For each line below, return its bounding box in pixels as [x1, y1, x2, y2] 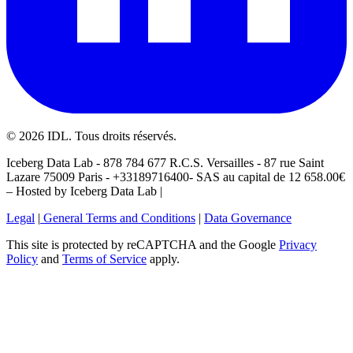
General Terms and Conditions [40, 210, 195, 225]
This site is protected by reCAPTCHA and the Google [6, 237, 276, 251]
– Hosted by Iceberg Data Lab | [6, 184, 162, 198]
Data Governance [204, 210, 292, 225]
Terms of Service [62, 251, 147, 266]
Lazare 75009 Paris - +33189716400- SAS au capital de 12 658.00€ [6, 169, 345, 184]
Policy [6, 251, 38, 266]
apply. [147, 251, 180, 266]
